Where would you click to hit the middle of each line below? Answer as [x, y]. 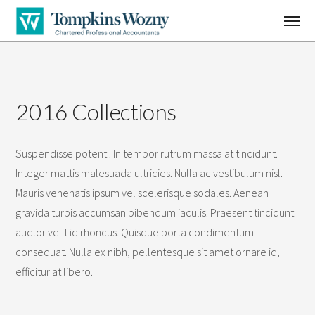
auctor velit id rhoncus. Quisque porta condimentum [135, 232]
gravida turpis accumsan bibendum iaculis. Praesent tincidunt [155, 212]
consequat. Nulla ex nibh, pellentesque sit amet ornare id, [148, 252]
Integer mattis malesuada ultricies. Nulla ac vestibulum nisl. [149, 173]
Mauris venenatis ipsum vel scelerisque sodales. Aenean [142, 193]
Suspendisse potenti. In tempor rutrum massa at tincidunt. [147, 153]
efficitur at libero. [54, 271]
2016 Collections [96, 111]
